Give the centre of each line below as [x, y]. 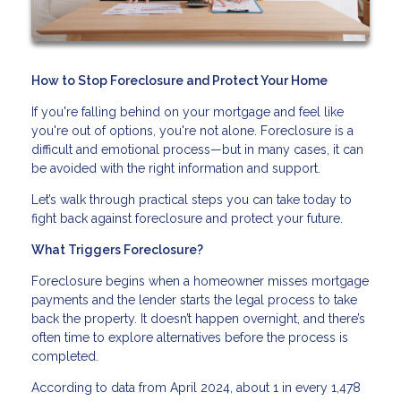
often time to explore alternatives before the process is [190, 338]
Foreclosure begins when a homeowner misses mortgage [200, 282]
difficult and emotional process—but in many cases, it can [197, 150]
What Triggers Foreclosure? [117, 250]
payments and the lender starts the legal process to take [194, 300]
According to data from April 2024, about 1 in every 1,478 [196, 388]
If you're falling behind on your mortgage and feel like [188, 112]
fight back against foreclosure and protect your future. [187, 219]
